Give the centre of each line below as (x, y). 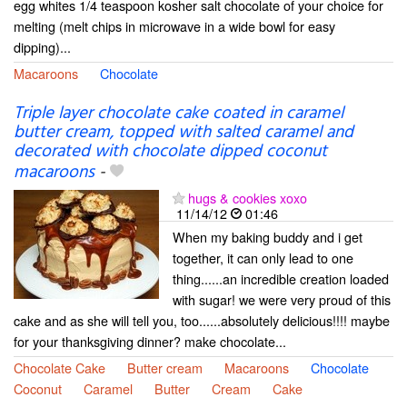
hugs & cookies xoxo (248, 198)
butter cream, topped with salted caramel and (184, 133)
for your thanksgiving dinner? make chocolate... (150, 342)
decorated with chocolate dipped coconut (170, 152)
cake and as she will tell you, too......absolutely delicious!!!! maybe (202, 321)
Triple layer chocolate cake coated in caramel (179, 114)
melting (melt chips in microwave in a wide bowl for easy (174, 26)
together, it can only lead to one (263, 258)
